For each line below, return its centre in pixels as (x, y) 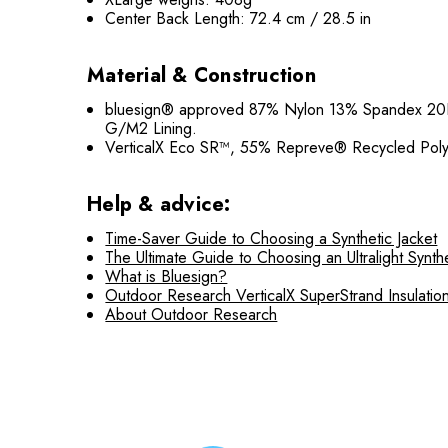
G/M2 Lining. (151, 128)
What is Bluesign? (166, 276)
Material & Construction (201, 75)
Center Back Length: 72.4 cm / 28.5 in (238, 18)
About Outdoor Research (191, 314)
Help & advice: (159, 204)
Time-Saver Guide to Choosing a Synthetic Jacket (271, 238)
